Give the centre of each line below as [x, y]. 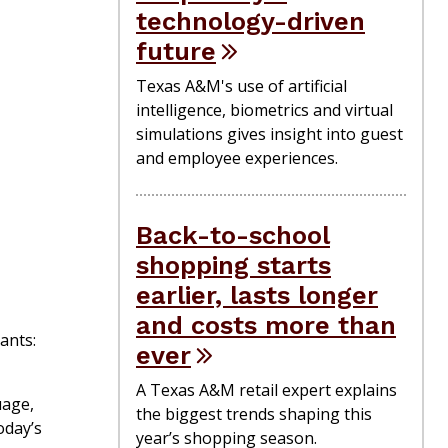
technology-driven [250, 20]
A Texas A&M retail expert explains [266, 389]
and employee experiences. [237, 157]
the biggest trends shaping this [254, 413]
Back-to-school [233, 234]
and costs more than [266, 324]
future [176, 50]
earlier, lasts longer [257, 294]
